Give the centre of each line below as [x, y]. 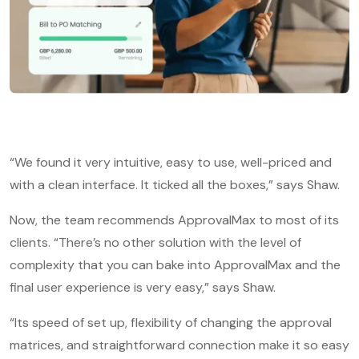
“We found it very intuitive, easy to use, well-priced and [171, 162]
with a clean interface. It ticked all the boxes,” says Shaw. [176, 185]
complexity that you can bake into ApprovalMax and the [175, 265]
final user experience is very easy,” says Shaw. [143, 287]
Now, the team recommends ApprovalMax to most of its [174, 220]
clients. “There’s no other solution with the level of [155, 242]
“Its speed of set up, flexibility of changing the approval [171, 323]
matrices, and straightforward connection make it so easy [179, 345]
